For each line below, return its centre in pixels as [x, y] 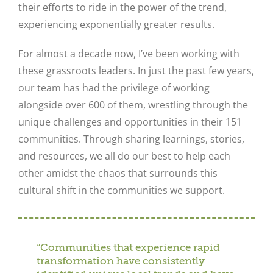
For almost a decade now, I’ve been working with [129, 54]
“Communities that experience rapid [128, 248]
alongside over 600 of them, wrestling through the [133, 105]
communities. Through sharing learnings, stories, [131, 139]
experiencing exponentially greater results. [116, 24]
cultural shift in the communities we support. [122, 190]
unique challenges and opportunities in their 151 [130, 122]
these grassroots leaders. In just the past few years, [136, 71]
